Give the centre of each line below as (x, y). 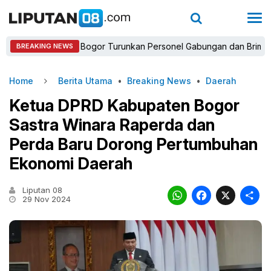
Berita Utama (85, 81)
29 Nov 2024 (45, 199)
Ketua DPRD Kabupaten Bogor (124, 106)
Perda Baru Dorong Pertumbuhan (133, 144)
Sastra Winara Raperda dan (112, 125)
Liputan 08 (41, 190)
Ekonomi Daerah (71, 164)
